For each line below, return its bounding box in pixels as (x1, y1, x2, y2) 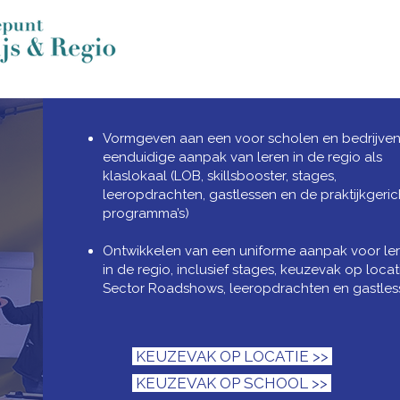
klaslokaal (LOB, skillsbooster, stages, (102, 168, 337, 184)
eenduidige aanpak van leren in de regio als (102, 149, 382, 165)
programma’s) (102, 205, 189, 221)
